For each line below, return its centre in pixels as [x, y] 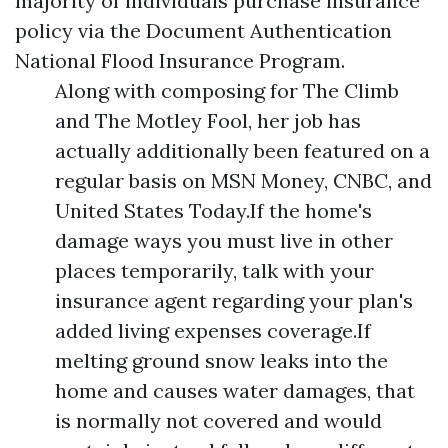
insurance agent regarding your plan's [234, 300]
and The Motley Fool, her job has [208, 120]
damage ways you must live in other [224, 240]
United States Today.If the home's [213, 210]
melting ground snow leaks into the [221, 360]
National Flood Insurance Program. [180, 60]
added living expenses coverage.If [213, 330]
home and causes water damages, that [235, 390]
